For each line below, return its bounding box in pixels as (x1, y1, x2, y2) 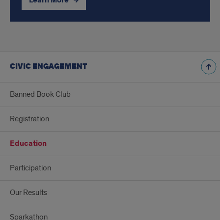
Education (10, 138, 47, 149)
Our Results (10, 188, 47, 198)
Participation (10, 163, 51, 173)
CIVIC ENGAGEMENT (10, 61, 87, 72)
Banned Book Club (10, 89, 71, 100)
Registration (10, 114, 49, 124)
